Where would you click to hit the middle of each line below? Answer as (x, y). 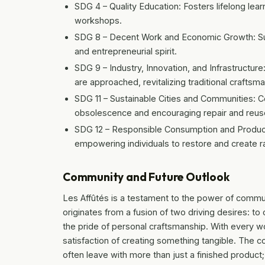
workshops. (98, 20)
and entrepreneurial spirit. (126, 51)
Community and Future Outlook (146, 177)
